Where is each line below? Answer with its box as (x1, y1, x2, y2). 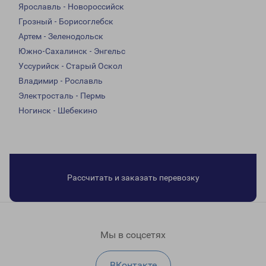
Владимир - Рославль (18, 76, 103, 86)
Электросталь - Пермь (18, 91, 106, 101)
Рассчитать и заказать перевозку (66, 173, 199, 183)
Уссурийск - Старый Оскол (18, 61, 122, 71)
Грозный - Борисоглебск (18, 17, 113, 27)
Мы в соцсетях (100, 229, 166, 241)
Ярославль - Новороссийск (18, 2, 124, 12)
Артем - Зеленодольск (18, 31, 103, 42)
